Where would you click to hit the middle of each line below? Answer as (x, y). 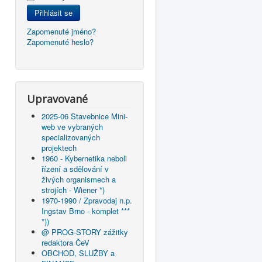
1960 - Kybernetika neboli (84, 158)
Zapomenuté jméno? (61, 31)
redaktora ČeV (65, 242)
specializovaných (71, 137)
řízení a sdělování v (75, 169)
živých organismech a (79, 179)
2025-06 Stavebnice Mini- (85, 116)
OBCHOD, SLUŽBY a (78, 253)
